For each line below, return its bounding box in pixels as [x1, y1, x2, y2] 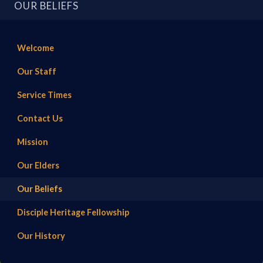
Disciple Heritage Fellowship [16, 207, 129, 218]
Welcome [16, 43, 54, 53]
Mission [16, 137, 48, 147]
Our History [16, 231, 65, 241]
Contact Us [16, 113, 63, 124]
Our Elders [16, 160, 59, 171]
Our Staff [16, 66, 56, 77]
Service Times [16, 90, 72, 100]
